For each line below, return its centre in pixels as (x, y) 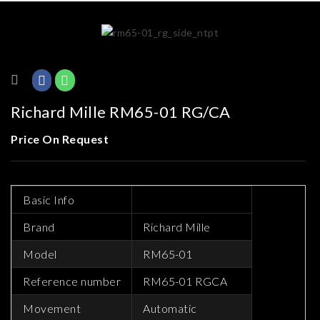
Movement (52, 308)
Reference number (72, 281)
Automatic (170, 308)
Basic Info (49, 199)
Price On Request (60, 139)
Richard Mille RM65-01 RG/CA (121, 111)
